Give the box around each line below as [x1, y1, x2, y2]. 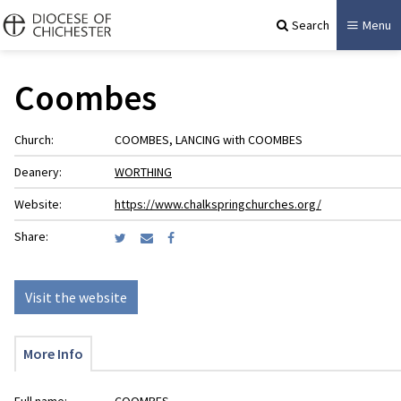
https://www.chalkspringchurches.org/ [115, 196, 321, 212]
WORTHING [115, 164, 172, 180]
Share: [14, 228, 48, 244]
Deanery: [14, 164, 62, 180]
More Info [23, 345, 83, 363]
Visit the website [25, 288, 127, 306]
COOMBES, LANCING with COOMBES [115, 132, 303, 148]
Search [292, 16, 329, 33]
